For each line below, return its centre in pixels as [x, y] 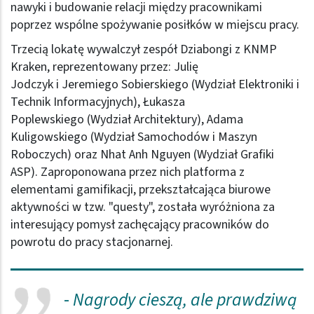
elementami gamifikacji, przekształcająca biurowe [141, 189]
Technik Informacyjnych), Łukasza [98, 102]
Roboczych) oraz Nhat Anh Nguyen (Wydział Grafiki [142, 154]
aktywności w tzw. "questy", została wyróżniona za [143, 207]
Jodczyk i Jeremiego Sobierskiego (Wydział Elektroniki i [155, 84]
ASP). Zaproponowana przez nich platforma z [128, 172]
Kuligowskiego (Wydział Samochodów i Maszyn [134, 137]
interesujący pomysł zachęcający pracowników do [140, 224]
